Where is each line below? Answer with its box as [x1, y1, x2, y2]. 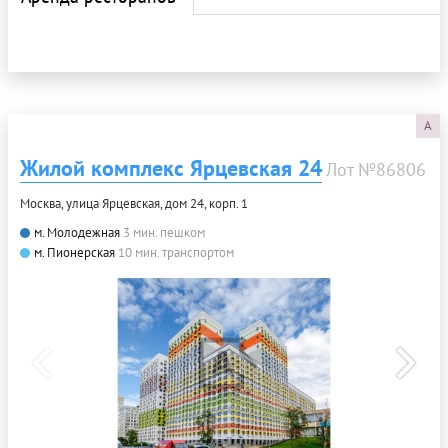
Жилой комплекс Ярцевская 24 [20, 153, 322, 182]
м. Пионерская [34, 243, 115, 261]
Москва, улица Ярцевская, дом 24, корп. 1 [20, 194, 248, 212]
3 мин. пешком [123, 223, 205, 241]
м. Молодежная [34, 223, 120, 241]
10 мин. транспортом [118, 243, 234, 261]
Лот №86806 [326, 157, 426, 181]
